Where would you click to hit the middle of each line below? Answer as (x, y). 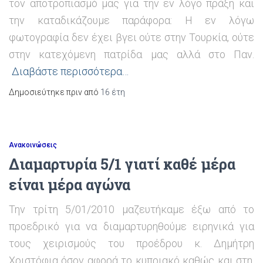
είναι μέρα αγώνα (70, 185)
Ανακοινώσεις (33, 145)
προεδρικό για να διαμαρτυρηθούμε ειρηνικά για (131, 226)
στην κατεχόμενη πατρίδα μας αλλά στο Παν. (131, 54)
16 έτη (113, 92)
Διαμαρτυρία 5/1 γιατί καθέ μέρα (122, 164)
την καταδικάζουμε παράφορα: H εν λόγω (131, 20)
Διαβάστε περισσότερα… (70, 71)
